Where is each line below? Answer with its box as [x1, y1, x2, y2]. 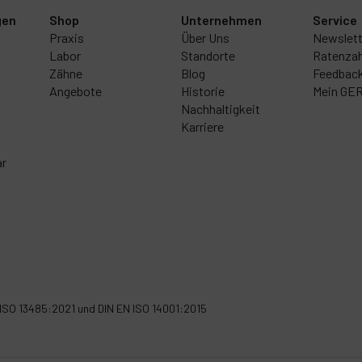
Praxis [48, 30, 84, 45]
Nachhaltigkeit [180, 101, 260, 116]
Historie [180, 83, 225, 99]
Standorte [180, 48, 235, 63]
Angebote [48, 83, 102, 99]
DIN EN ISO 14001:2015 [98, 301, 207, 315]
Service [313, 12, 358, 27]
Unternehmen [180, 12, 262, 27]
